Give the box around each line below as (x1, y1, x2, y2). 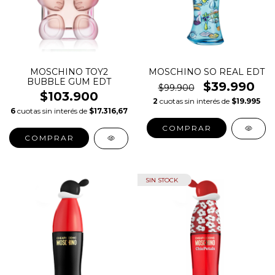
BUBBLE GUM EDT (26, 76, 111, 87)
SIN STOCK (145, 176, 178, 184)
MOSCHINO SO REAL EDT (148, 66, 265, 77)
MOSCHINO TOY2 (29, 66, 108, 77)
